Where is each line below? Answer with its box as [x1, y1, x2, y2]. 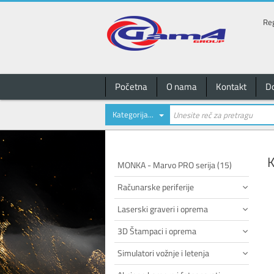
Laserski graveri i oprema [117, 202, 208, 215]
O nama [166, 80, 197, 94]
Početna [115, 80, 147, 94]
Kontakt [216, 80, 246, 94]
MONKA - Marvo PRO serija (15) [117, 158, 232, 171]
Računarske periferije [117, 180, 194, 193]
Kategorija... [113, 108, 154, 120]
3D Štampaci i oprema [117, 224, 196, 237]
